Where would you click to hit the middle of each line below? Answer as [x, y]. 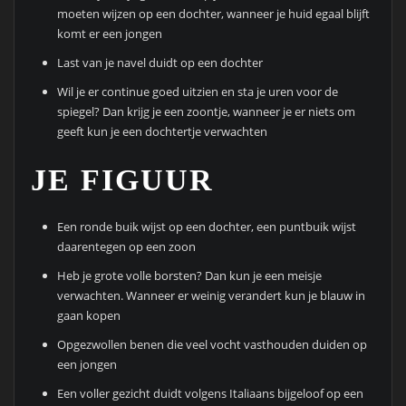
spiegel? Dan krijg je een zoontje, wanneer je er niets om [207, 112]
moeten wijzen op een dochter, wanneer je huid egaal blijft [214, 14]
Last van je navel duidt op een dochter [160, 63]
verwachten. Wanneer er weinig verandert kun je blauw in [212, 296]
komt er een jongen [110, 34]
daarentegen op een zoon [127, 247]
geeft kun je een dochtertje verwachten [163, 132]
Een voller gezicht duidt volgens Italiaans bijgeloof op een [211, 394]
